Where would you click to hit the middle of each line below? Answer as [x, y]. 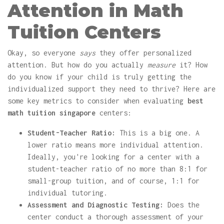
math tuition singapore [51, 113]
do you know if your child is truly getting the [99, 77]
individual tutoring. [67, 193]
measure [161, 65]
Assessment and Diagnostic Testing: [95, 205]
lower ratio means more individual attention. [115, 145]
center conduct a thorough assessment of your [115, 217]
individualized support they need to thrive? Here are [111, 89]
